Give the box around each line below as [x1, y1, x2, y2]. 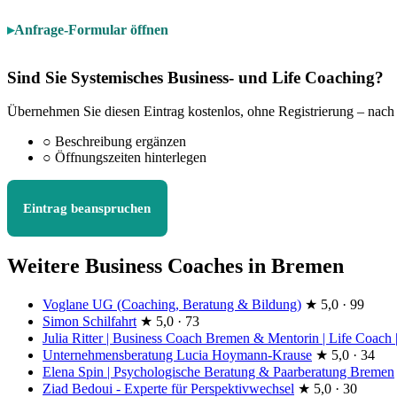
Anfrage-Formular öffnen [14, 21, 168, 37]
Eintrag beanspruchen [23, 200, 152, 216]
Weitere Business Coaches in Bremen [7, 254, 344, 278]
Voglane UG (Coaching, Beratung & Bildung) [43, 297, 301, 313]
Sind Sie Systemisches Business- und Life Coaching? [7, 67, 384, 87]
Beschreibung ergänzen [51, 134, 186, 150]
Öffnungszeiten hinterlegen [51, 150, 206, 166]
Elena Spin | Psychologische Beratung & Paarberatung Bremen [43, 364, 394, 380]
